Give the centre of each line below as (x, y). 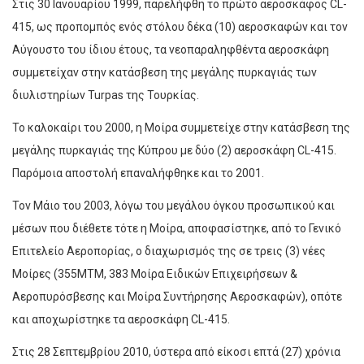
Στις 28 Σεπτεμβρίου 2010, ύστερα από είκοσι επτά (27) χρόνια (176, 352)
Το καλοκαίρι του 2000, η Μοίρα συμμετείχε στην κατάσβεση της (181, 128)
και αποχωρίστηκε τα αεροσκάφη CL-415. (121, 320)
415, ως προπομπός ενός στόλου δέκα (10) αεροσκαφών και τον (180, 27)
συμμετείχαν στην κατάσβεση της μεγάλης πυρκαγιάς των (165, 73)
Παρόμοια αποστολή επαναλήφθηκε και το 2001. (138, 173)
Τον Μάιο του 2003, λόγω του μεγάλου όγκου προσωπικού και (173, 206)
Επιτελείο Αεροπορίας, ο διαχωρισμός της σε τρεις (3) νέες (169, 251)
